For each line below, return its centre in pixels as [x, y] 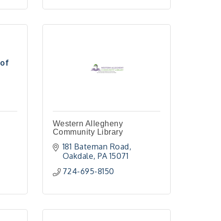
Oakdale [78, 156]
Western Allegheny [88, 124]
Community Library [88, 132]
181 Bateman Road [96, 147]
